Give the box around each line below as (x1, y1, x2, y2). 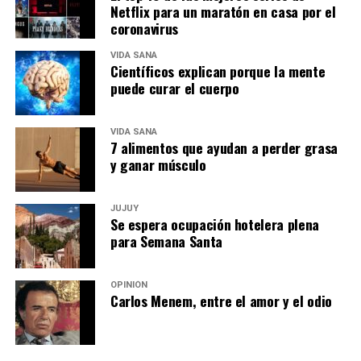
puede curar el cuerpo (110, 77, 239, 98)
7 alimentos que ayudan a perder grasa (110, 136, 338, 158)
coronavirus (110, 17, 178, 39)
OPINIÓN (110, 279, 147, 290)
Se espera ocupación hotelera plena (110, 213, 319, 234)
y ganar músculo (110, 153, 206, 175)
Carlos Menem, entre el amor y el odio (110, 289, 332, 311)
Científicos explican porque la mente (110, 60, 326, 81)
